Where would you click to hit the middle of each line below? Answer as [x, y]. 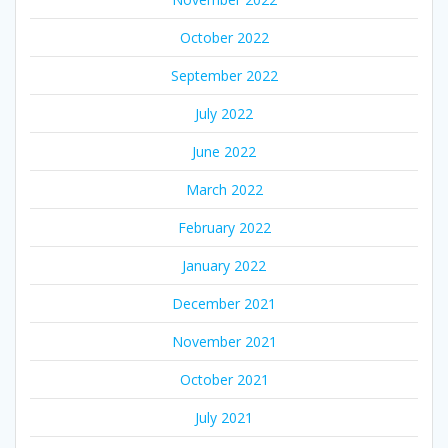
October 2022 [224, 38]
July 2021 [224, 418]
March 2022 [224, 190]
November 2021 [224, 342]
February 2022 [224, 228]
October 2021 [224, 380]
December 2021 [224, 304]
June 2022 [224, 152]
